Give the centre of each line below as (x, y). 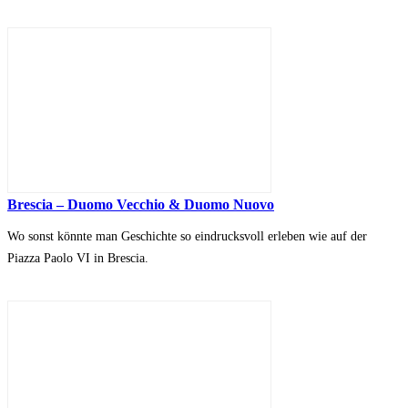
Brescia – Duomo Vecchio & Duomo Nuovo (141, 205)
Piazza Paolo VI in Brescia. (78, 259)
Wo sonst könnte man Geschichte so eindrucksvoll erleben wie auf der (187, 237)
